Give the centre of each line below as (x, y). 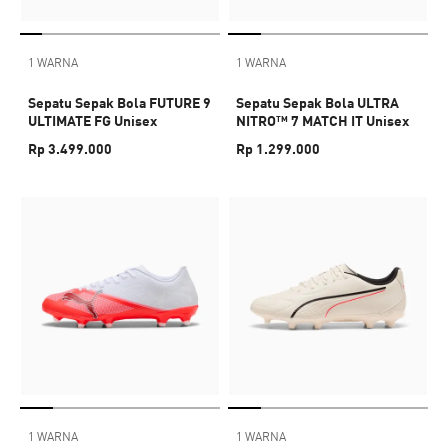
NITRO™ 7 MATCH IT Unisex (322, 120)
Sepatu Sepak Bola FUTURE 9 (119, 102)
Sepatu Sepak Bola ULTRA (317, 102)
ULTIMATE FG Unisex (92, 120)
